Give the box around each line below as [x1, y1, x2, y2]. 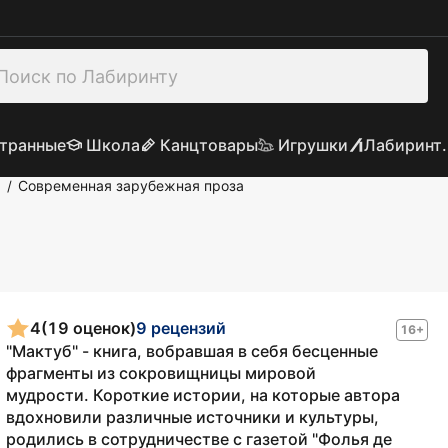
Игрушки [277, 135, 348, 155]
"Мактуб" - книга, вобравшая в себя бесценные [6, 341, 378, 361]
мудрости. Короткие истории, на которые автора [6, 385, 400, 405]
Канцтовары [159, 135, 258, 155]
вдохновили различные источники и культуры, [6, 407, 379, 427]
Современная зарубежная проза [18, 177, 244, 194]
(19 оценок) [41, 317, 136, 338]
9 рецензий [136, 317, 226, 338]
